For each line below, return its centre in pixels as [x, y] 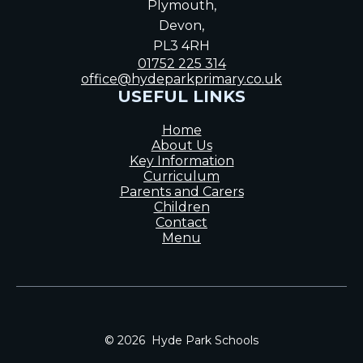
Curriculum [181, 176]
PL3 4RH [181, 45]
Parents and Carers [181, 191]
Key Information [181, 160]
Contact [181, 222]
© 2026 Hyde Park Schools [181, 340]
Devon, [181, 25]
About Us [181, 145]
